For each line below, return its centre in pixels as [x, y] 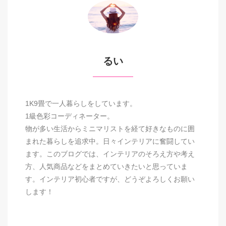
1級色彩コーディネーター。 [70, 116]
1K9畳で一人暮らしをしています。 [81, 104]
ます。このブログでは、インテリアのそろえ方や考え [110, 154]
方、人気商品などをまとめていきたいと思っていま [106, 167]
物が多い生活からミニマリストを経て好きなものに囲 [110, 129]
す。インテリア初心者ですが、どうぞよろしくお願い [110, 179]
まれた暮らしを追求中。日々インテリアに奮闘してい [110, 142]
